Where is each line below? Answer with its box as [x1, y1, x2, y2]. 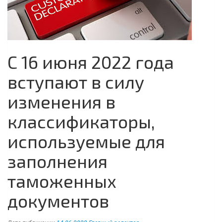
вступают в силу [7, 70, 144, 92]
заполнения [7, 150, 108, 171]
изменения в [7, 90, 115, 112]
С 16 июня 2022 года [7, 51, 174, 72]
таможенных [7, 169, 116, 191]
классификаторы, [7, 110, 155, 132]
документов [7, 189, 109, 211]
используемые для [7, 130, 165, 152]
